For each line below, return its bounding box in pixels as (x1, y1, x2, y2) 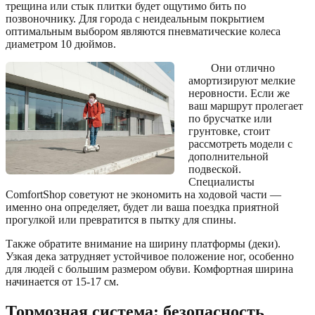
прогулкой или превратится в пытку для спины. (6, 214, 236, 226)
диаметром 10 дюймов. (6, 38, 116, 51)
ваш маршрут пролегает (188, 100, 303, 112)
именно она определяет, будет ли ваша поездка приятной (6, 201, 279, 214)
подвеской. (188, 163, 241, 176)
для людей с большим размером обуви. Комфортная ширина (6, 263, 293, 276)
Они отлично (211, 62, 275, 75)
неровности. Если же (188, 87, 290, 100)
